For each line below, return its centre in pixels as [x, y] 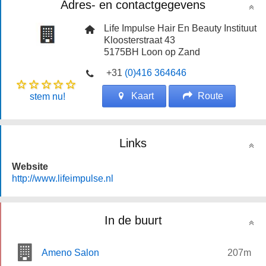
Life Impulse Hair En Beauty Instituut [180, 28]
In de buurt [133, 220]
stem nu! [47, 96]
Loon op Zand [171, 52]
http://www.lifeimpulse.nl [63, 178]
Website [30, 166]
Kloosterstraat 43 [140, 40]
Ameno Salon [70, 252]
